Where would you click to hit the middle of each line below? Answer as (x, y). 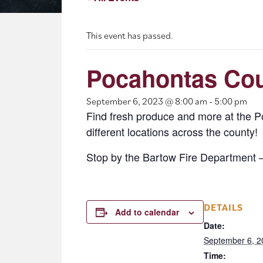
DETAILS (223, 208)
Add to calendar (147, 212)
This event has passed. (130, 36)
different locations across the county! (172, 132)
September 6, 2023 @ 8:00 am (147, 101)
